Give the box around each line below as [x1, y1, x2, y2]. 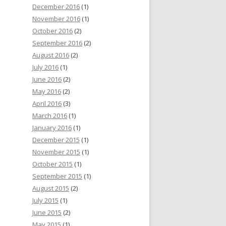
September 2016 [32, 38, 82, 48]
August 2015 [32, 184, 69, 193]
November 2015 [32, 147, 80, 157]
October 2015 [32, 159, 73, 169]
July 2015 [32, 196, 59, 205]
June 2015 [32, 208, 62, 217]
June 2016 [32, 75, 62, 84]
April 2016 [32, 99, 62, 108]
